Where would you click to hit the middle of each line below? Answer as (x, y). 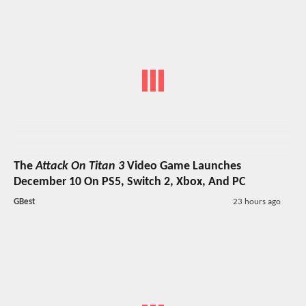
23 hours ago (256, 201)
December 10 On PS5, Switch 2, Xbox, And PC (130, 182)
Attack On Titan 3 (80, 166)
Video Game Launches (183, 166)
